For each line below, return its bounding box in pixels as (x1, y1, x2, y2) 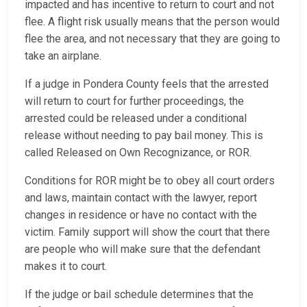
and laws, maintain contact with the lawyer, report (25, 191, 257, 205)
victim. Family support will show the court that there (25, 225, 270, 239)
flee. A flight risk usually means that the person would (25, 15, 280, 29)
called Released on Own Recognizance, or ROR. (25, 146, 257, 160)
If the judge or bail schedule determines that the (25, 288, 254, 302)
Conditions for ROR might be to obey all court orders (25, 174, 275, 188)
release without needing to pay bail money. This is (25, 129, 263, 143)
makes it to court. (25, 260, 110, 273)
